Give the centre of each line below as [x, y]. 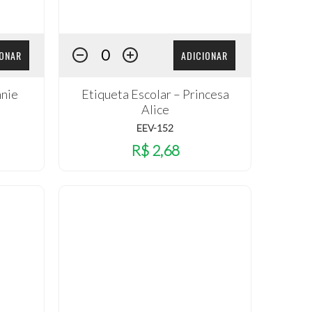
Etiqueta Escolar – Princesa [155, 94]
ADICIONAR [205, 56]
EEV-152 [155, 127]
